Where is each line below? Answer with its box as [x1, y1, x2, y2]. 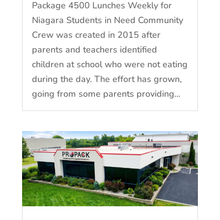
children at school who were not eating [31, 58, 188, 70]
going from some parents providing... [31, 87, 180, 100]
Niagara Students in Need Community [31, 14, 183, 26]
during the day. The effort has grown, [31, 73, 182, 85]
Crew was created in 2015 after [31, 28, 161, 41]
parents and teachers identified [31, 43, 157, 55]
